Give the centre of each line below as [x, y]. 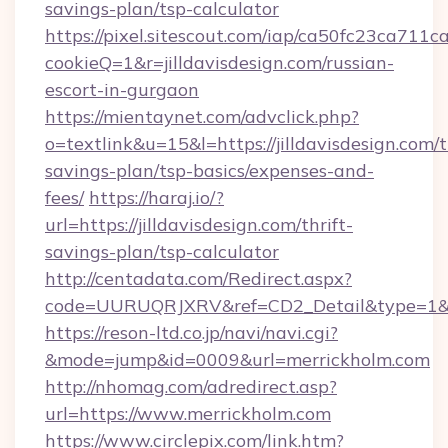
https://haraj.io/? [156, 197]
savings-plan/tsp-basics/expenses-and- [209, 170]
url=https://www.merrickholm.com [188, 413]
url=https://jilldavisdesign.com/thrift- [199, 224]
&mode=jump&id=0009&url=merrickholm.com [237, 359]
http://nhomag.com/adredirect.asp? [191, 386]
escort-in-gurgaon [122, 89]
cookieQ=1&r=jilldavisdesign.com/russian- [219, 62]
